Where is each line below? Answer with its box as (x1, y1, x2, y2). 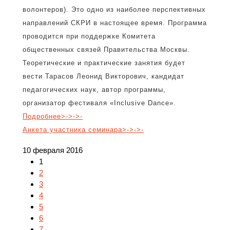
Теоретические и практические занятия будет (23, 59, 185, 67)
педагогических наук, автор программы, (23, 86, 166, 93)
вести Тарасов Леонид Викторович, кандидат (23, 72, 184, 80)
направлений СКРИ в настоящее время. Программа (23, 19, 207, 27)
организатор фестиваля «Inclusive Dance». (23, 99, 176, 107)
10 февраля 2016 (23, 146, 83, 155)
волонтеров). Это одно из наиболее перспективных (23, 6, 206, 13)
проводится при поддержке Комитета (23, 32, 156, 40)
